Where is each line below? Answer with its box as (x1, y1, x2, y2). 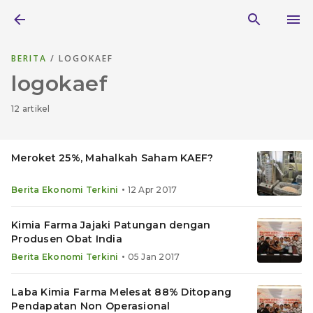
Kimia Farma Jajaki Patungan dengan (11, 219, 211, 231)
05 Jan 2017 (127, 252, 180, 262)
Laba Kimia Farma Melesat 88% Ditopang (11, 286, 232, 298)
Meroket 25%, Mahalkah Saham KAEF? (11, 152, 214, 164)
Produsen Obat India (11, 233, 122, 245)
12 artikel (11, 103, 50, 114)
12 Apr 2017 (127, 184, 177, 195)
